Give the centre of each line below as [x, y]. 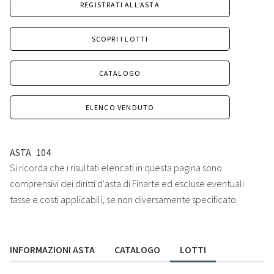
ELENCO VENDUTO [120, 107]
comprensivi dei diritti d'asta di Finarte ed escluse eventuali [127, 184]
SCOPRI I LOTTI [120, 39]
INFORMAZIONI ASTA [52, 250]
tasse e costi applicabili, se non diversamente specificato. [124, 200]
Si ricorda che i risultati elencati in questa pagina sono [116, 168]
